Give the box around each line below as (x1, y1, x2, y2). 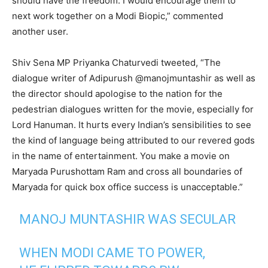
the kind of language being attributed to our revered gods (12, 135, 255, 146)
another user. (12, 26, 68, 37)
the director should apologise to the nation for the (12, 88, 223, 99)
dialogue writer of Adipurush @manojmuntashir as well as (12, 72, 255, 84)
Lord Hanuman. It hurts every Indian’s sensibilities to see (12, 119, 251, 130)
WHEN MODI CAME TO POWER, (19, 245, 206, 260)
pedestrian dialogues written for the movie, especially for (12, 103, 254, 115)
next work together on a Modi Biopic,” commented (12, 10, 223, 22)
